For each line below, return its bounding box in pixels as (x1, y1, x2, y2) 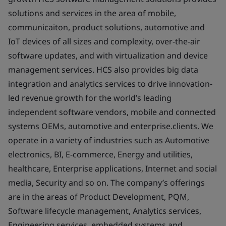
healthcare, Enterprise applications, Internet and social (8, 162, 217, 174)
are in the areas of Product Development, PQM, (8, 191, 189, 202)
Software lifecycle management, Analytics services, (8, 205, 201, 216)
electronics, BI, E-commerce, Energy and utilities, (8, 148, 193, 160)
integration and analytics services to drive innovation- (8, 78, 212, 89)
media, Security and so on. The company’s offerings (8, 177, 205, 188)
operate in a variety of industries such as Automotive (8, 134, 209, 146)
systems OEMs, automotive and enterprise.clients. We (8, 120, 213, 132)
